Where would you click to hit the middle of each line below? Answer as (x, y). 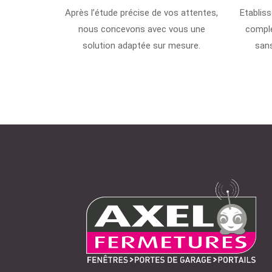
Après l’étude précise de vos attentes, (142, 12)
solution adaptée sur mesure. (142, 45)
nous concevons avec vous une (141, 29)
